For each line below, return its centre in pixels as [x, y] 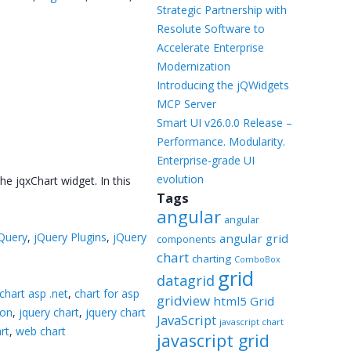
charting [211, 259]
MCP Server [186, 104]
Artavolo [109, 41]
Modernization [193, 66]
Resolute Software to [210, 29]
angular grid [253, 238]
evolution [180, 179]
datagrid [185, 280]
